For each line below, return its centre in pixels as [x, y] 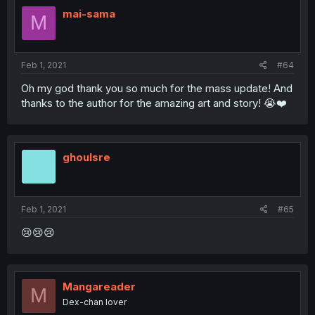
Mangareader [99, 286]
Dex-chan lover [95, 302]
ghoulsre [86, 157]
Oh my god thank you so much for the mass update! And [157, 88]
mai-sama [89, 13]
